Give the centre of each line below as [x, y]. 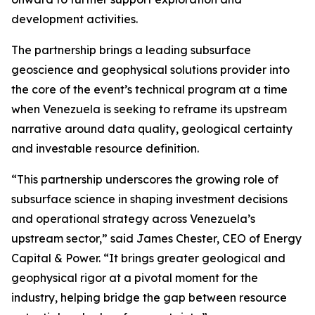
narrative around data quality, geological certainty [152, 129]
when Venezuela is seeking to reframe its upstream [149, 109]
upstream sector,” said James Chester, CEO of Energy [156, 238]
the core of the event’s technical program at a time [149, 89]
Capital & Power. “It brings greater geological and [148, 258]
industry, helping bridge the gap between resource [149, 297]
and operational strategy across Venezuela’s [133, 219]
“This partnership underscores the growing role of [145, 179]
